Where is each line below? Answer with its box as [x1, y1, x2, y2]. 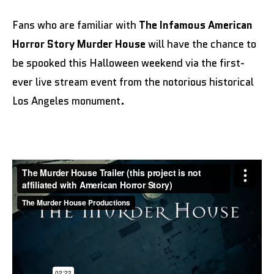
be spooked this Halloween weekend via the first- [12, 56, 245, 71]
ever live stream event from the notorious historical [12, 75, 254, 90]
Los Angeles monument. [12, 94, 125, 109]
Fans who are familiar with [12, 18, 139, 33]
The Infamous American [139, 18, 253, 33]
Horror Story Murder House [12, 37, 146, 52]
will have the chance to [146, 37, 256, 52]
